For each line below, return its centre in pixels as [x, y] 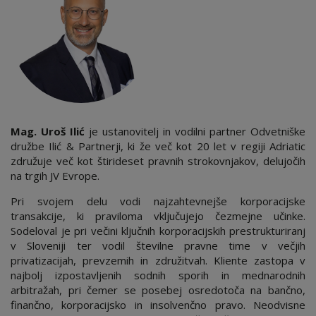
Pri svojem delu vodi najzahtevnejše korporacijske [158, 201]
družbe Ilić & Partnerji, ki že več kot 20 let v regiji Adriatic [158, 146]
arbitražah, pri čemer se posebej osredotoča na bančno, [158, 290]
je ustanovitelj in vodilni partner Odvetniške [195, 131]
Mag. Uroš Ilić [48, 131]
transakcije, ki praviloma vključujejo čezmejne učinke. [158, 216]
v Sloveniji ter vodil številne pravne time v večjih [158, 245]
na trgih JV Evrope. [55, 176]
